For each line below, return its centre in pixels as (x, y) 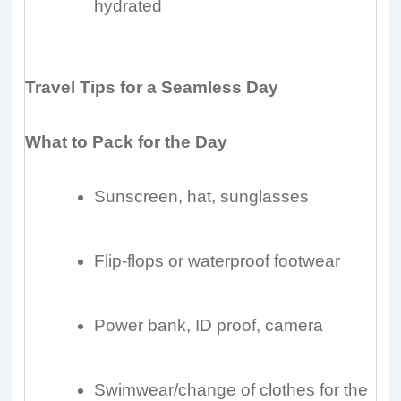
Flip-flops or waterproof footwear (218, 261)
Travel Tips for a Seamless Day (152, 87)
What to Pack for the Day (127, 142)
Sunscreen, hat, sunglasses (202, 197)
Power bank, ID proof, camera (209, 326)
